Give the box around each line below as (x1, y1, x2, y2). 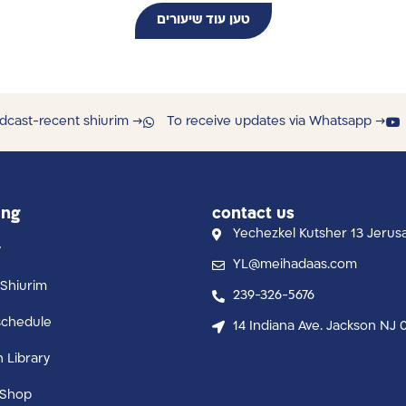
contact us (212, 206, 295, 222)
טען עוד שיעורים (156, 14, 250, 26)
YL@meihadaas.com (232, 258, 357, 271)
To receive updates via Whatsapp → (166, 115, 386, 128)
